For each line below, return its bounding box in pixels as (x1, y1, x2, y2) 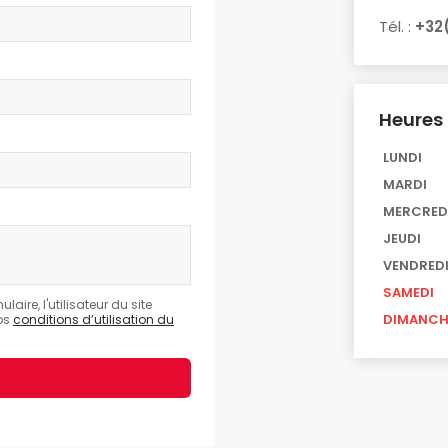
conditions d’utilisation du (13, 311, 174, 329)
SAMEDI (383, 283, 434, 303)
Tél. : (379, 15, 415, 37)
